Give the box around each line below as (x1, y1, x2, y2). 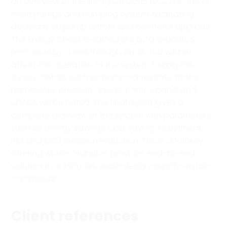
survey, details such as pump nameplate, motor (11, 71, 200, 83)
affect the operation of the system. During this (11, 58, 194, 70)
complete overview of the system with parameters (11, 109, 211, 121)
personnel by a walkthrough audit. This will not (11, 46, 193, 58)
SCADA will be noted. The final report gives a (11, 96, 184, 108)
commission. (11, 172, 61, 184)
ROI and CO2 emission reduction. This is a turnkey (11, 134, 204, 146)
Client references (11, 206, 139, 226)
